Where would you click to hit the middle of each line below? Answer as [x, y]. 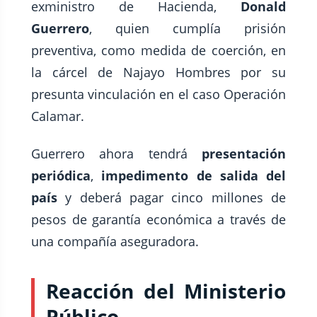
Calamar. [58, 116]
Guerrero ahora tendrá [116, 154]
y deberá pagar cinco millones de [176, 198]
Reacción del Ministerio [166, 291]
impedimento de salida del [190, 176]
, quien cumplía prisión [188, 29]
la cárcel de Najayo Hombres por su [158, 73]
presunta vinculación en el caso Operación [158, 94]
